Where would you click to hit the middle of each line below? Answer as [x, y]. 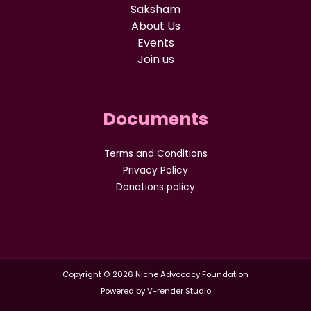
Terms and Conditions [155, 153]
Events [155, 42]
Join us [155, 59]
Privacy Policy [155, 170]
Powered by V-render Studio [155, 291]
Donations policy [155, 187]
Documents [155, 119]
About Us [155, 26]
